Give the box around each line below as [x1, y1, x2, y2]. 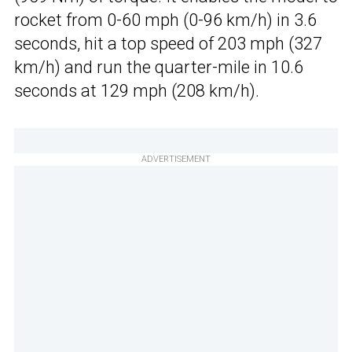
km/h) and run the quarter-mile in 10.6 [14, 57, 303, 77]
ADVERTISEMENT [141, 153, 211, 164]
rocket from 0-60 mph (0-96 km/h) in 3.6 [14, 9, 317, 30]
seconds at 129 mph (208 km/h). [14, 80, 259, 101]
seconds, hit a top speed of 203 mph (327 [14, 33, 322, 53]
